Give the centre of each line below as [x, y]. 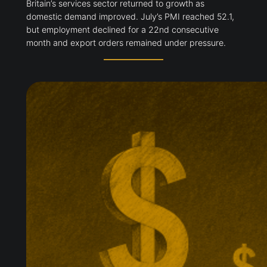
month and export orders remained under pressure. [126, 43]
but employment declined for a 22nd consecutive [122, 30]
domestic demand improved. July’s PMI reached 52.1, [130, 17]
